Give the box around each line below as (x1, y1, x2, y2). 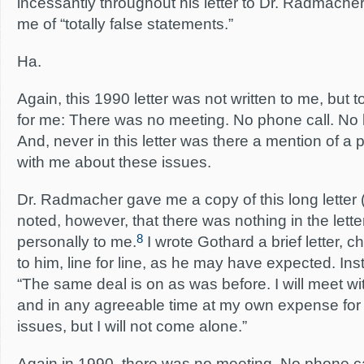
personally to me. (17, 233, 136, 250)
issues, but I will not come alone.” (17, 318, 247, 335)
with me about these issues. (17, 154, 211, 171)
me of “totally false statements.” (17, 15, 233, 32)
